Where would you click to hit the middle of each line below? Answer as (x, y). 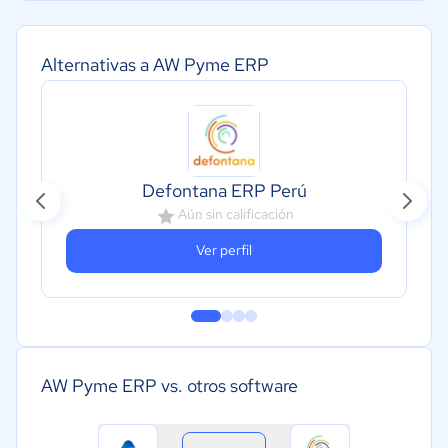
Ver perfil (224, 250)
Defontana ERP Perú (224, 190)
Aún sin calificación (236, 213)
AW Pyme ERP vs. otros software (169, 385)
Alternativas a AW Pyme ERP (155, 64)
